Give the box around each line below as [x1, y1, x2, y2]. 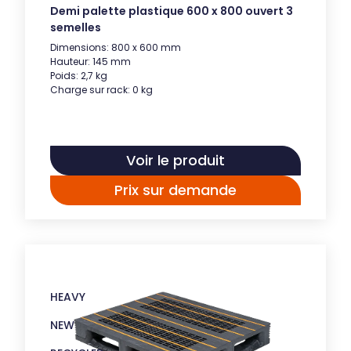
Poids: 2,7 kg [50, 68, 107, 82]
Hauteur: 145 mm [50, 54, 131, 68]
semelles [50, 19, 101, 35]
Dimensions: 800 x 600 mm [50, 40, 181, 54]
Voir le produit [126, 150, 225, 170]
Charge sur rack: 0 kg [50, 82, 153, 96]
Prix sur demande [114, 179, 237, 200]
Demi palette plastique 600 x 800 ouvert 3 [50, 2, 293, 19]
